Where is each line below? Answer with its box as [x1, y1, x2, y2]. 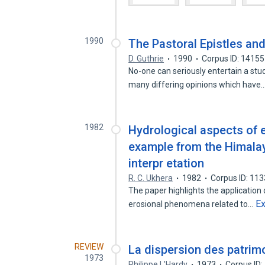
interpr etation [128, 156, 205, 170]
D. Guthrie [128, 54, 164, 63]
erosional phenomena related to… [128, 199, 256, 209]
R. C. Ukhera [128, 173, 173, 183]
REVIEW [75, 242, 104, 251]
